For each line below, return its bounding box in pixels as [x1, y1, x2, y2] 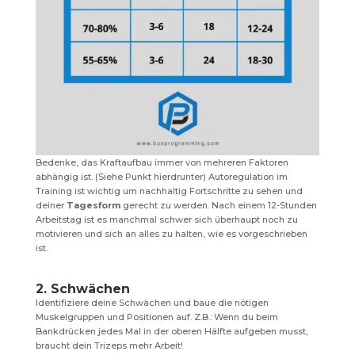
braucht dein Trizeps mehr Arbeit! [35, 340, 183, 352]
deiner [35, 200, 67, 212]
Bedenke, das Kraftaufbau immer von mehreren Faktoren [35, 157, 288, 169]
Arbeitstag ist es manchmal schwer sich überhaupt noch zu [35, 214, 298, 226]
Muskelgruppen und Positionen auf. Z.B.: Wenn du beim [35, 311, 278, 323]
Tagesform [66, 200, 120, 212]
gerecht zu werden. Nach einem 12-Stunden [120, 200, 317, 212]
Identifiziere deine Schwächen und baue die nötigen [35, 297, 269, 309]
